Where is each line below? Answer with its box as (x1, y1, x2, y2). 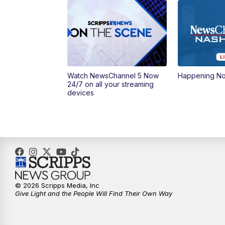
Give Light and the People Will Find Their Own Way (15, 189, 172, 198)
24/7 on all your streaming (67, 80, 154, 89)
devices (67, 88, 94, 97)
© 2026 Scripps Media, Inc (15, 181, 99, 190)
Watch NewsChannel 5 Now (67, 71, 159, 80)
